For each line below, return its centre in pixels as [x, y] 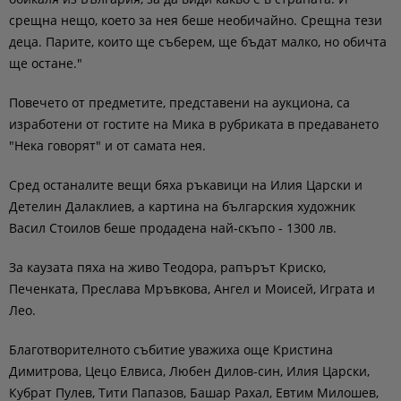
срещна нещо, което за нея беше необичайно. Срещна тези [196, 20]
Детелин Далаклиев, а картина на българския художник [182, 206]
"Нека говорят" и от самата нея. [107, 145]
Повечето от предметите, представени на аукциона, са [179, 102]
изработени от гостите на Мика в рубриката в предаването [194, 124]
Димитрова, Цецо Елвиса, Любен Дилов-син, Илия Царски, [189, 371]
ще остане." [46, 63]
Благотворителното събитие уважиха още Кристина [171, 350]
